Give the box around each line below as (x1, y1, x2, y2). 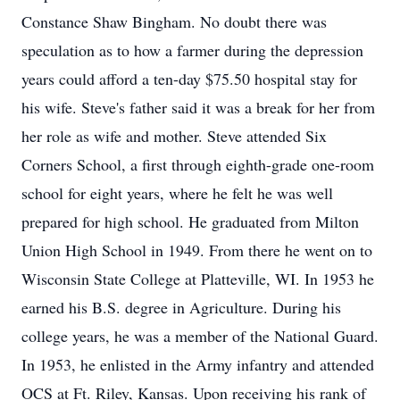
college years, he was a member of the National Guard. (21, 325, 379, 346)
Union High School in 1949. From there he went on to (21, 239, 372, 261)
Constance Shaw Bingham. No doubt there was (21, 11, 327, 32)
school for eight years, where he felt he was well (21, 182, 333, 204)
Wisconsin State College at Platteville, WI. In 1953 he (21, 268, 374, 289)
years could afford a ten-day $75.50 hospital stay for (21, 68, 357, 89)
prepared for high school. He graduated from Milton (21, 211, 359, 232)
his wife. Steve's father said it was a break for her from (21, 96, 375, 118)
